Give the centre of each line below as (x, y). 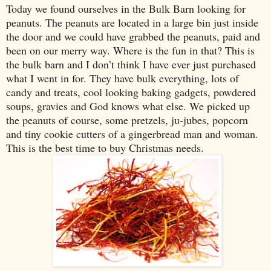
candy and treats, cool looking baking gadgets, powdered (131, 92)
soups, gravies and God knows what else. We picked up (128, 106)
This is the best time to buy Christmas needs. (105, 147)
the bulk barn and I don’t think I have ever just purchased (131, 64)
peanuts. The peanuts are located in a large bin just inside (132, 22)
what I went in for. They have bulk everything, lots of (122, 78)
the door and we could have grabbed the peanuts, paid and (133, 36)
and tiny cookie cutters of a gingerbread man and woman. (132, 133)
